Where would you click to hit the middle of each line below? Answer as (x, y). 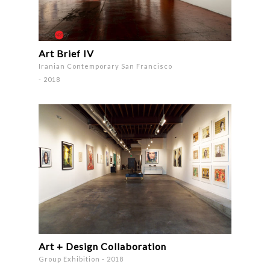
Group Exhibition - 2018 (81, 259)
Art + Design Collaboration (103, 246)
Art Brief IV (67, 53)
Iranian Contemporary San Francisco (106, 66)
